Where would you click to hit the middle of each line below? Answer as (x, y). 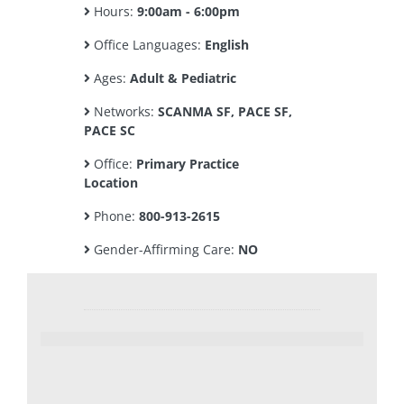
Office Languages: (147, 45)
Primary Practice (188, 164)
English (227, 45)
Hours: (114, 11)
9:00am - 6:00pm (188, 11)
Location (111, 183)
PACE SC (110, 130)
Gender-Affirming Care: (164, 249)
